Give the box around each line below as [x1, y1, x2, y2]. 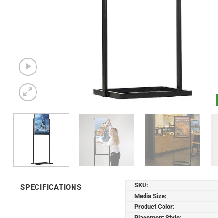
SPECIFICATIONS [20, 182, 82, 192]
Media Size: [134, 192, 167, 200]
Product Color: [134, 202, 175, 210]
